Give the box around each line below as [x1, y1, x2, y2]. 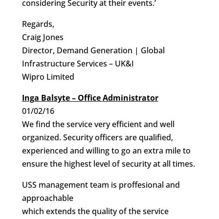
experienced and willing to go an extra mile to [22, 145, 191, 156]
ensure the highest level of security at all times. [22, 158, 195, 169]
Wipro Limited [22, 71, 74, 82]
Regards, [22, 19, 54, 29]
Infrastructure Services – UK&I [22, 58, 134, 69]
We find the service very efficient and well [22, 119, 175, 130]
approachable [22, 193, 73, 203]
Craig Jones [22, 32, 64, 43]
